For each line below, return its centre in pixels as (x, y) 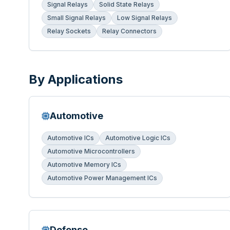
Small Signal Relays (76, 18)
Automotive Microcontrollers (91, 151)
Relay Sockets (69, 31)
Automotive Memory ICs (84, 165)
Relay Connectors (129, 31)
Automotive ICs (71, 138)
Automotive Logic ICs (138, 138)
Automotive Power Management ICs (102, 178)
